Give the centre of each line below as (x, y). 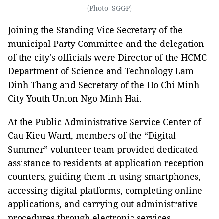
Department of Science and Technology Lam (101, 71)
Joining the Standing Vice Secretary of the (95, 30)
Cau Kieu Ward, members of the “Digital (92, 135)
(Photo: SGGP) (109, 8)
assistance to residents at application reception (106, 163)
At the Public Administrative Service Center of (105, 121)
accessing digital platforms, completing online (105, 190)
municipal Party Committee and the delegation (106, 43)
